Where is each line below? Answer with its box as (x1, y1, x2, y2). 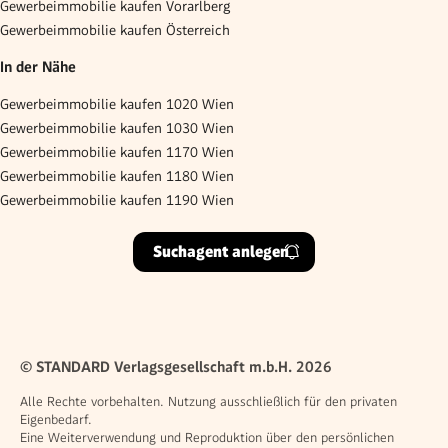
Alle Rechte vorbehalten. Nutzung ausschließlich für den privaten (20, 394, 397, 409)
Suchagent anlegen (153, 242, 289, 262)
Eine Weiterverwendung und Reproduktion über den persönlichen (20, 430, 394, 445)
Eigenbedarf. (20, 412, 92, 427)
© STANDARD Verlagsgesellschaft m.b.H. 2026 (20, 358, 332, 376)
